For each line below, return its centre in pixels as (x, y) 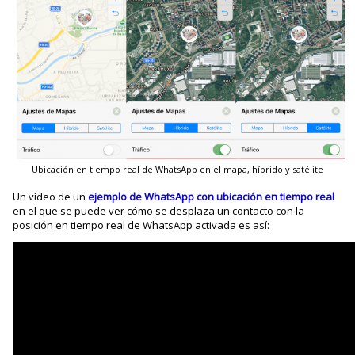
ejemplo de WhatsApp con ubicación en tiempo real (212, 196)
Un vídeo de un (51, 196)
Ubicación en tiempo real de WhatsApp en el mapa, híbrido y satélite (177, 169)
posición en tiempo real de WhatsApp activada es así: (141, 225)
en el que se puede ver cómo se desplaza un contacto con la (159, 210)
